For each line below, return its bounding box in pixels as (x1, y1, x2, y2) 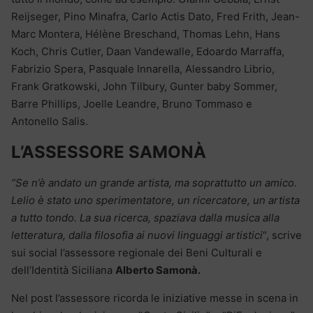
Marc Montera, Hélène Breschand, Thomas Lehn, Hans (11, 27, 280, 41)
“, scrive (263, 228, 302, 242)
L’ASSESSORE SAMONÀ (11, 142, 206, 163)
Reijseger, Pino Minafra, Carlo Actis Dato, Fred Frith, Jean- (11, 10, 300, 24)
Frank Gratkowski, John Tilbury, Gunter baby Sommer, (11, 80, 277, 94)
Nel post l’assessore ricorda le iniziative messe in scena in (11, 291, 298, 305)
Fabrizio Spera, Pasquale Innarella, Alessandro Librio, (11, 62, 275, 76)
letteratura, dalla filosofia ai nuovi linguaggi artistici (11, 228, 263, 242)
